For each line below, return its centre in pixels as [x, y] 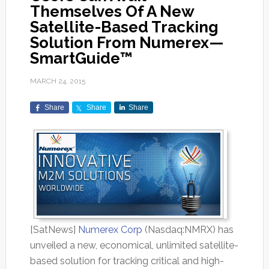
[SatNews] [54, 229]
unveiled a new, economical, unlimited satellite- [134, 245]
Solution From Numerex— [127, 43]
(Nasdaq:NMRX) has [188, 229]
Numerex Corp [110, 229]
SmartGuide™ [81, 59]
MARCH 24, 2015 [57, 81]
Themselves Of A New [112, 12]
